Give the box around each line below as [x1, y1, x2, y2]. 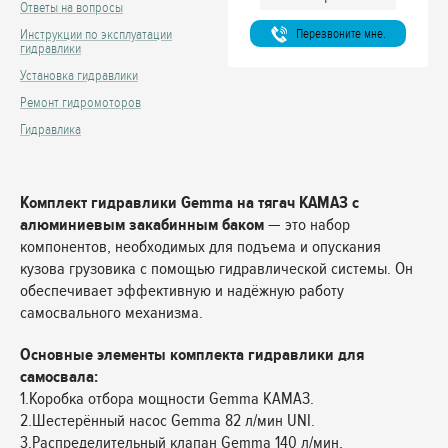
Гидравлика [20, 121, 81, 138]
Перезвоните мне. [295, 25, 386, 42]
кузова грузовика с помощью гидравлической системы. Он [20, 258, 413, 279]
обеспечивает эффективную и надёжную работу [20, 280, 344, 301]
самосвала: [20, 366, 98, 387]
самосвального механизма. [20, 302, 203, 323]
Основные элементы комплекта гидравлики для [20, 344, 364, 365]
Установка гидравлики [20, 67, 138, 84]
